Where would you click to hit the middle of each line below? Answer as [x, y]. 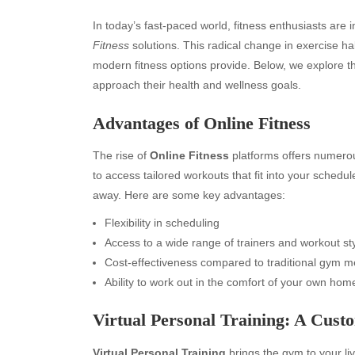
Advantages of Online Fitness [202, 123]
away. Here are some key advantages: [189, 195]
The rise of [121, 155]
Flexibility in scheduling [162, 222]
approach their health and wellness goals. [197, 85]
